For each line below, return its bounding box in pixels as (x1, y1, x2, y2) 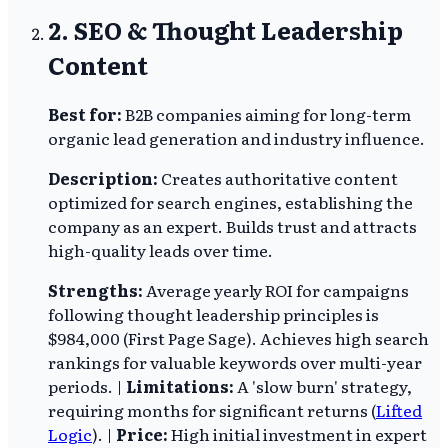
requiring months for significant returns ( (48, 398, 376, 423)
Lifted (376, 398, 422, 423)
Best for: (48, 102, 122, 127)
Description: (48, 166, 158, 191)
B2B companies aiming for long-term (122, 102, 411, 127)
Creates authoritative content (158, 166, 398, 191)
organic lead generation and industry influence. (48, 126, 425, 151)
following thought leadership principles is (48, 302, 379, 327)
